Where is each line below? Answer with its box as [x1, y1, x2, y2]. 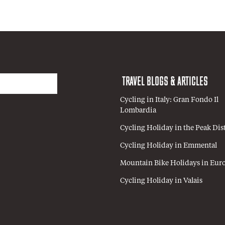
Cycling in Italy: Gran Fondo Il [120, 96, 218, 104]
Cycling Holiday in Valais [120, 177, 202, 185]
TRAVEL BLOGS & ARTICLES [122, 76, 208, 89]
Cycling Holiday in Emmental [120, 142, 217, 150]
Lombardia [120, 107, 156, 115]
